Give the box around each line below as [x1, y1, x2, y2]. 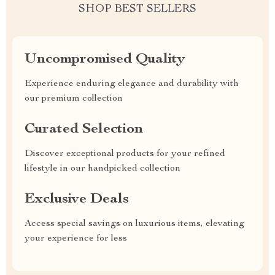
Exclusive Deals [25, 192, 129, 207]
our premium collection [25, 94, 123, 104]
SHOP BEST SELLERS [79, 4, 196, 15]
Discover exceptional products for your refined [25, 149, 225, 159]
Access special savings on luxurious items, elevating [25, 219, 244, 229]
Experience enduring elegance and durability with [25, 79, 239, 89]
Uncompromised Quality [25, 52, 185, 67]
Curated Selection [25, 122, 143, 137]
